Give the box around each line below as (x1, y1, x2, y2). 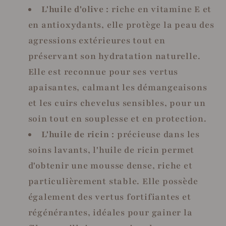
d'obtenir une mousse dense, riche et (28, 159, 193, 172)
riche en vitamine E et (111, 3, 212, 15)
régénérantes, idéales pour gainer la (28, 206, 193, 218)
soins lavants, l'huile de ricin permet (28, 144, 195, 156)
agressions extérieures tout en (28, 34, 165, 46)
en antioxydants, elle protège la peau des (28, 19, 214, 31)
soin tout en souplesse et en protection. (28, 112, 207, 125)
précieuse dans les (115, 128, 200, 140)
